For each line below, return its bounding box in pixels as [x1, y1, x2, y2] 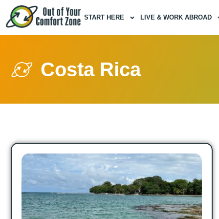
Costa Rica [41, 59, 141, 80]
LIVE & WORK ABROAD [140, 14, 212, 21]
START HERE [84, 14, 124, 21]
